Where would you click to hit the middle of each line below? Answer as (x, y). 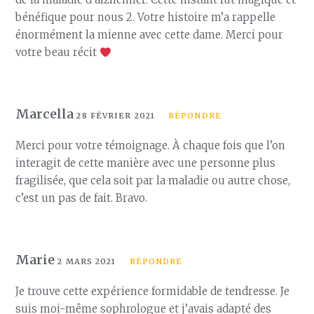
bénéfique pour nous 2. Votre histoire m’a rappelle (146, 17)
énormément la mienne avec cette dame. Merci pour (150, 35)
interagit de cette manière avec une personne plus (146, 163)
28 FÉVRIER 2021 (116, 116)
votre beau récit (58, 52)
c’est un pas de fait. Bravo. (82, 198)
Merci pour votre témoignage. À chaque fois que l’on (151, 145)
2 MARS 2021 (87, 261)
